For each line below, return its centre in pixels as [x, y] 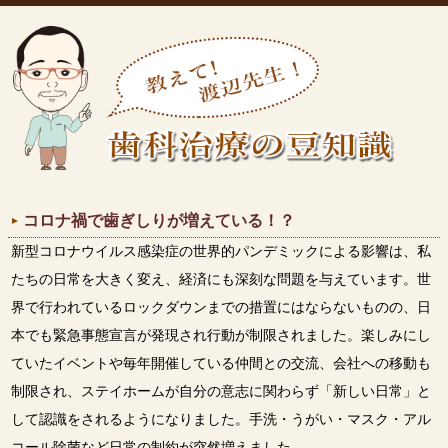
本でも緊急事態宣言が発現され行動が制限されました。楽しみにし [220, 335]
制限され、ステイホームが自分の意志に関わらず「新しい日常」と [220, 391]
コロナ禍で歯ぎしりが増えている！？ [159, 220]
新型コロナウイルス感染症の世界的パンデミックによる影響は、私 [220, 251]
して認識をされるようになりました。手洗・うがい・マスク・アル [220, 419]
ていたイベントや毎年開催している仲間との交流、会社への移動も [220, 363]
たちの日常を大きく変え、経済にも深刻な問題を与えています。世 [220, 279]
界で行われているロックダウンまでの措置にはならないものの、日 [220, 307]
